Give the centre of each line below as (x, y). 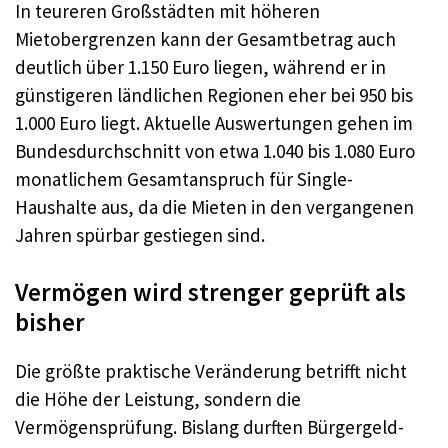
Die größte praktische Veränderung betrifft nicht (211, 371)
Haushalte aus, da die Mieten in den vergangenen (214, 206)
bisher (50, 322)
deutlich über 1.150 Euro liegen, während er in (200, 66)
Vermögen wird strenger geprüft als (210, 292)
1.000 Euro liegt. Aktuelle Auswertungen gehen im (214, 122)
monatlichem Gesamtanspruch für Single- (184, 178)
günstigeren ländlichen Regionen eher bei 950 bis (214, 94)
